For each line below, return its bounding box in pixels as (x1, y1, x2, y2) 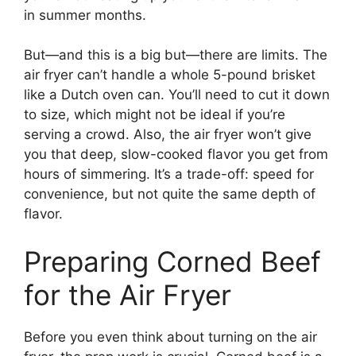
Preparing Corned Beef (24, 244, 321, 278)
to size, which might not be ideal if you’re (24, 106, 285, 123)
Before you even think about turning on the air (24, 328, 317, 345)
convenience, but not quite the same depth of (24, 186, 315, 203)
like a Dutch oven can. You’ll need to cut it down (24, 87, 330, 103)
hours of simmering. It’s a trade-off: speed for (24, 166, 314, 183)
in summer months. (24, 6, 146, 23)
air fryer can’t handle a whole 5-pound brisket (24, 67, 315, 83)
